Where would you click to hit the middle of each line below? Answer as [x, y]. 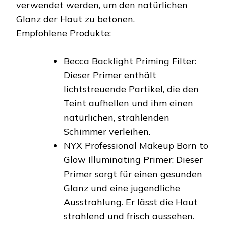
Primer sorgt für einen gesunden [133, 174]
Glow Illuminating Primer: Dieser [133, 160]
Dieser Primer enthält [110, 75]
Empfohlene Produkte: [64, 33]
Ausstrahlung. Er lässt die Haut [131, 202]
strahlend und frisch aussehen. [129, 216]
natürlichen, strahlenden [117, 118]
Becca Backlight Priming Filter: [130, 61]
